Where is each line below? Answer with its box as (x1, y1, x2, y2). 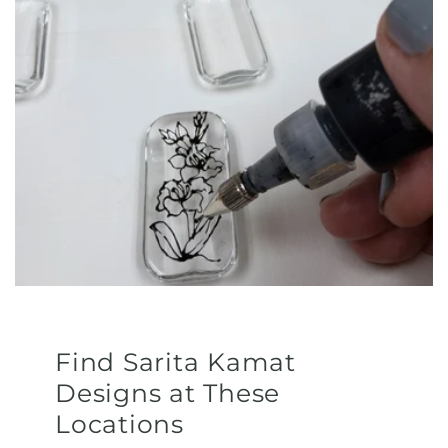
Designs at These (55, 378, 280, 409)
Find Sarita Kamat (55, 347, 296, 378)
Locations (55, 409, 184, 440)
